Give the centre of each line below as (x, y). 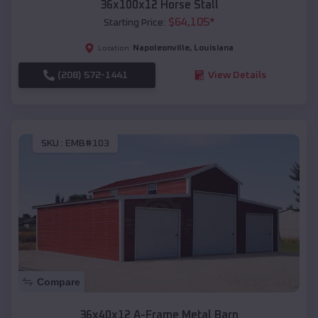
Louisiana (214, 48)
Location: (115, 48)
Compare (59, 282)
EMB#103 (87, 144)
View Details (237, 75)
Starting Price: (134, 22)
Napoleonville (161, 48)
